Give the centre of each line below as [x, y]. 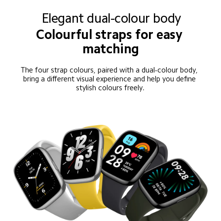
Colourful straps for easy [111, 34]
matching [111, 49]
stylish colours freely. [110, 88]
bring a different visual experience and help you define [110, 79]
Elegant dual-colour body [111, 18]
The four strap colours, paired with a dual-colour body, [110, 70]
